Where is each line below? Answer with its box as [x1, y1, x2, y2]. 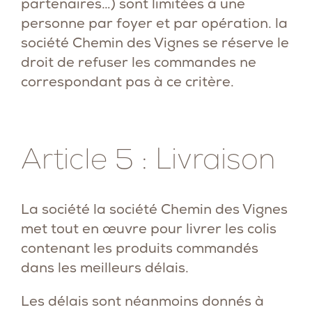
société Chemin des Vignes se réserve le [21, 33, 289, 52]
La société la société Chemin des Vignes [21, 200, 288, 218]
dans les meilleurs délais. [21, 258, 189, 276]
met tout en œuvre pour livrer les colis [21, 219, 276, 237]
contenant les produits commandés [21, 239, 258, 257]
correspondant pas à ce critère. [21, 72, 234, 91]
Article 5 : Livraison [21, 140, 276, 177]
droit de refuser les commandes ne [21, 53, 256, 71]
